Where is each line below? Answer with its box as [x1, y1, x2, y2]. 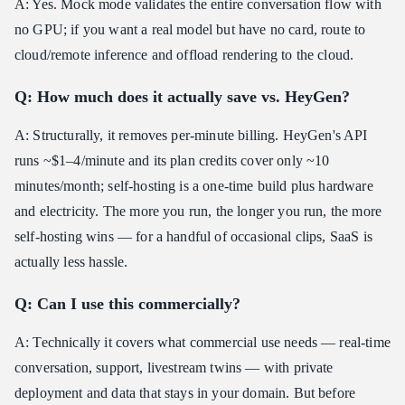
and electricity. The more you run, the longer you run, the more [14, 203, 382, 220]
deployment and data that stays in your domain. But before [14, 385, 356, 401]
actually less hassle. [14, 254, 128, 270]
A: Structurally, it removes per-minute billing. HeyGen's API [14, 127, 368, 144]
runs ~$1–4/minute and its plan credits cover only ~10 [14, 153, 330, 169]
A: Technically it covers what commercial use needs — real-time [14, 334, 391, 351]
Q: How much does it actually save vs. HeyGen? [14, 88, 350, 107]
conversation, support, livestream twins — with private [14, 360, 334, 376]
